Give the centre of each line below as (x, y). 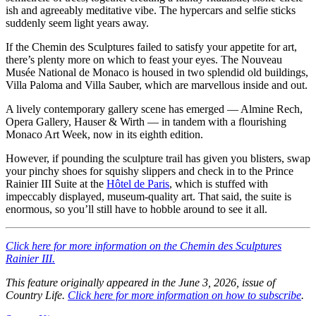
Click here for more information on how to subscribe (184, 295)
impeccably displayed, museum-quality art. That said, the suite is (148, 196)
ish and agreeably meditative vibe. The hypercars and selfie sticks (151, 10)
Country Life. (37, 295)
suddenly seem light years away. (77, 23)
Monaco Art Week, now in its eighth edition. (104, 134)
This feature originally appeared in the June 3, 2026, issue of (140, 282)
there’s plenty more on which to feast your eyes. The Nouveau (144, 59)
